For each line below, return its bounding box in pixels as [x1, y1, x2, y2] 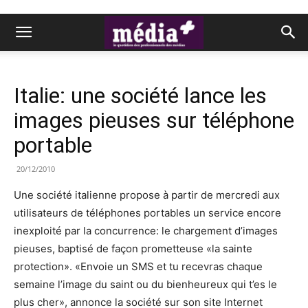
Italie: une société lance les [14, 82, 267, 109]
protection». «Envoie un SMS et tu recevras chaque [14, 260, 263, 273]
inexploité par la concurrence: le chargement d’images [14, 224, 278, 237]
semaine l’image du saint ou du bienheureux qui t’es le [14, 278, 277, 291]
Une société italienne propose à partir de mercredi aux [14, 188, 280, 201]
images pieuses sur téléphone [14, 107, 294, 133]
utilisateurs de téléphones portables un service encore [14, 206, 281, 219]
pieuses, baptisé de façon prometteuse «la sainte [14, 242, 252, 255]
